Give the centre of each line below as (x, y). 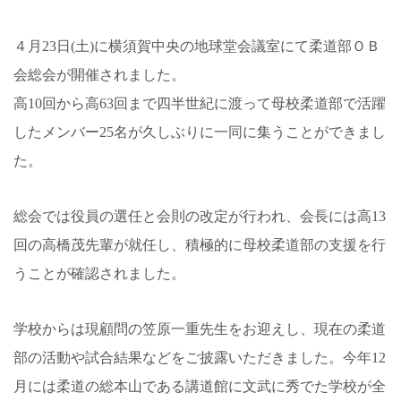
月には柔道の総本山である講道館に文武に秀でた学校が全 (200, 386)
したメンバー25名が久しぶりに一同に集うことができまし (200, 132)
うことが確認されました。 (99, 273)
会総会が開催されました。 (99, 74)
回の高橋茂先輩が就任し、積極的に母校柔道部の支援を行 (200, 244)
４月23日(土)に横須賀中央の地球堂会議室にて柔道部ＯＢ (197, 46)
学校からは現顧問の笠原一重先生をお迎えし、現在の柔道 (200, 328)
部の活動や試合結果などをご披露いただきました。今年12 (200, 357)
